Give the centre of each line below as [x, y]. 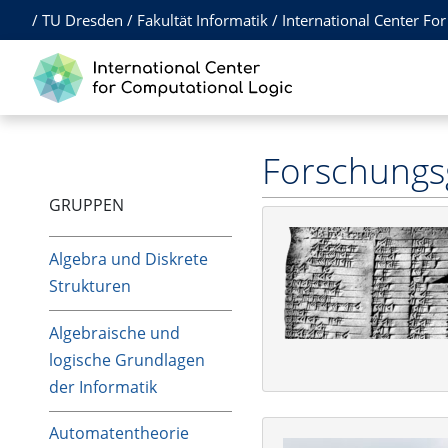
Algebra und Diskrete [128, 258]
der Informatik [103, 386]
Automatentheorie [119, 433]
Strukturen [90, 285]
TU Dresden [82, 20]
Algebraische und [114, 332]
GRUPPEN [86, 205]
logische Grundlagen [127, 359]
